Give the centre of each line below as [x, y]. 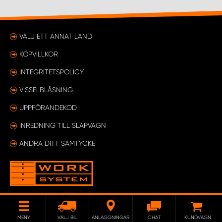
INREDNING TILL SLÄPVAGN [63, 125]
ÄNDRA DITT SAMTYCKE [57, 143]
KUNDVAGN [198, 217]
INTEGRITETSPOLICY [52, 72]
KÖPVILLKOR [39, 54]
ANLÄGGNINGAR [111, 217]
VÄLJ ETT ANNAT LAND [56, 36]
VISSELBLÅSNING [46, 90]
